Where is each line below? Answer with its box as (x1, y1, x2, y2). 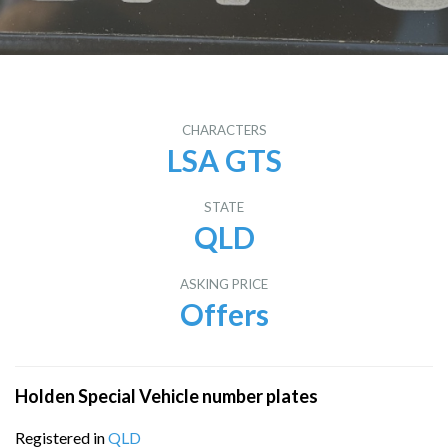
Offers (179, 296, 269, 332)
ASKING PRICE (180, 276, 268, 292)
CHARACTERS (181, 122, 267, 138)
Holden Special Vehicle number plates (15, 385, 318, 407)
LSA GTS (166, 142, 282, 178)
